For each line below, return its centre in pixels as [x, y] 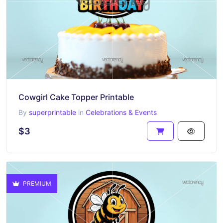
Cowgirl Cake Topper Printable [76, 97]
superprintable [53, 112]
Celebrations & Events [121, 112]
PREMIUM [36, 183]
